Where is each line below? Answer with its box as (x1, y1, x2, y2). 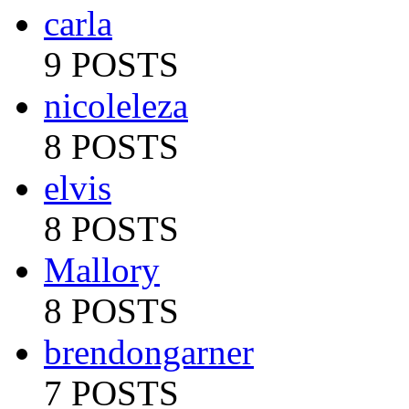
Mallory (44, 250, 160, 290)
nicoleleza (44, 86, 188, 126)
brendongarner (44, 332, 254, 372)
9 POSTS (44, 45, 179, 85)
